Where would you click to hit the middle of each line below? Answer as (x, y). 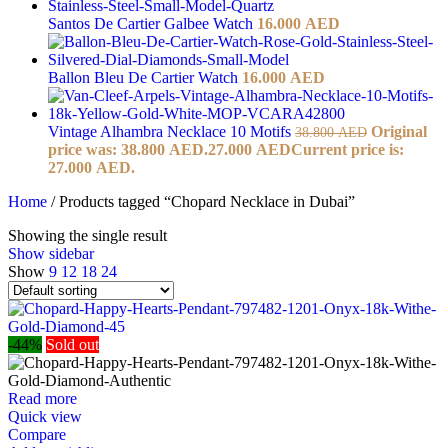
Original (399, 132)
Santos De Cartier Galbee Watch (152, 24)
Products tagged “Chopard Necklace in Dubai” (207, 202)
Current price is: (347, 150)
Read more (42, 399)
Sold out (72, 345)
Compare (37, 435)
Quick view (45, 417)
